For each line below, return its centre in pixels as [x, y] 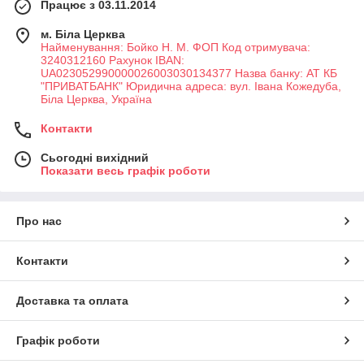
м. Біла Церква [83, 34]
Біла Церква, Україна [96, 99]
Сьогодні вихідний [95, 157]
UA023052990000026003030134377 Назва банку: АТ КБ [189, 73]
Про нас [39, 221]
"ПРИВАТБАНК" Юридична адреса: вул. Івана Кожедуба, [191, 86]
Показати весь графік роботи [126, 170]
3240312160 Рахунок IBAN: [113, 60]
